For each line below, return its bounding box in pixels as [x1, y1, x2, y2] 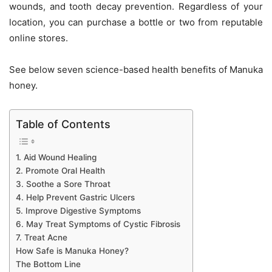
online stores [9, 32, 66, 44]
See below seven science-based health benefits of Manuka [9, 64, 263, 76]
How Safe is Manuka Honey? [16, 246, 129, 256]
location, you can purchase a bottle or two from [9, 16, 219, 29]
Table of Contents [16, 118, 110, 131]
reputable [222, 16, 263, 29]
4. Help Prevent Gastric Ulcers [16, 192, 135, 203]
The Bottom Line [16, 259, 81, 270]
